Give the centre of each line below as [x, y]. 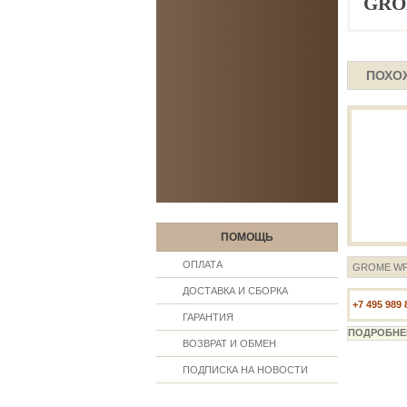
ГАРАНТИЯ [208, 317]
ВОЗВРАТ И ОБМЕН [229, 343]
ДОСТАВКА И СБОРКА [235, 291]
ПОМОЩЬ [247, 237]
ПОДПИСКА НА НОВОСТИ [245, 370]
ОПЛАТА [203, 264]
